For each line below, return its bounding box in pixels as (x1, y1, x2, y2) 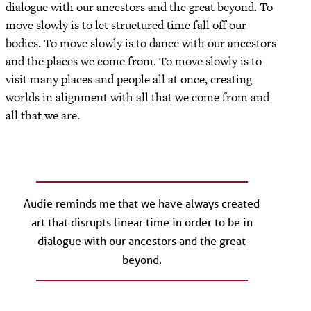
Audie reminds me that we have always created (24, 196, 260, 211)
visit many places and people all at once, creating (6, 70, 252, 87)
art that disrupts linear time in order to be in (31, 215, 253, 230)
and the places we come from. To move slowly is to (6, 52, 262, 69)
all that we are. (6, 106, 80, 124)
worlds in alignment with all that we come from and (6, 88, 269, 106)
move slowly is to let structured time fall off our (6, 16, 246, 33)
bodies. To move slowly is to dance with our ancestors (6, 34, 276, 51)
